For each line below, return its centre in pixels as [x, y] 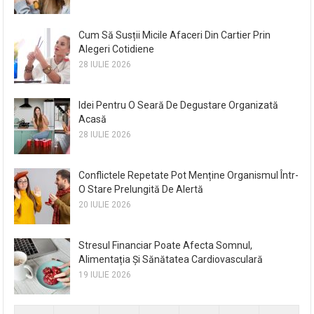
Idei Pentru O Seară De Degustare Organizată [179, 105]
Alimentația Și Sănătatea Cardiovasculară [171, 259]
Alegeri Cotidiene [117, 49]
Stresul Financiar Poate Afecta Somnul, [166, 245]
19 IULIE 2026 [105, 274]
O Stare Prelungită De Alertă [141, 189]
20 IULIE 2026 [105, 204]
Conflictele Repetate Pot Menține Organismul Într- [189, 175]
